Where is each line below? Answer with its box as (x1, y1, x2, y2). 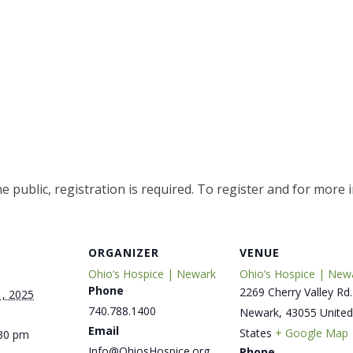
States (240, 325, 272, 341)
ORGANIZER (88, 245, 159, 261)
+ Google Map (275, 325, 348, 341)
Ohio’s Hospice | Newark (88, 266, 216, 282)
